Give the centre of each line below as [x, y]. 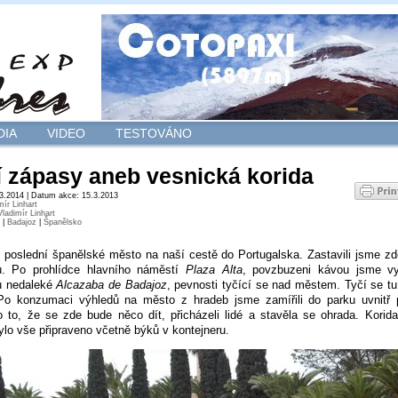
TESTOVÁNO [154, 133]
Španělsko [63, 222]
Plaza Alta [214, 269]
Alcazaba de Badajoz [111, 284]
